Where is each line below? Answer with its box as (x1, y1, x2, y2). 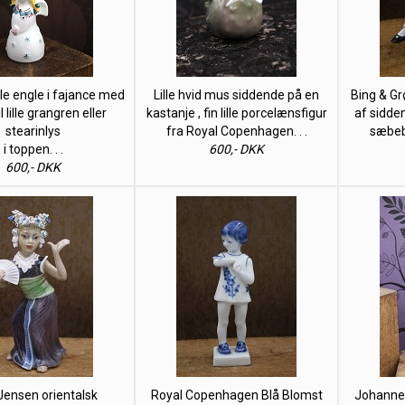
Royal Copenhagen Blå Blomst (150, 388, 323, 402)
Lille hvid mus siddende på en (154, 88, 319, 102)
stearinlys (5, 124, 61, 138)
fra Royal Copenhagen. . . (165, 124, 307, 138)
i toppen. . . (3, 142, 63, 156)
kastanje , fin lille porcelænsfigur (146, 106, 327, 120)
